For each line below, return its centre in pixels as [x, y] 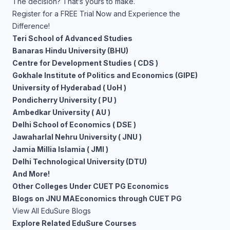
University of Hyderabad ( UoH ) [69, 88]
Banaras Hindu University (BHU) [70, 51]
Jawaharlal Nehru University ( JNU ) [77, 137]
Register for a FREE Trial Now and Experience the [96, 14]
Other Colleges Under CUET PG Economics [91, 186]
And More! [31, 174]
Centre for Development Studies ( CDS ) [85, 63]
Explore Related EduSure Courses [74, 223]
